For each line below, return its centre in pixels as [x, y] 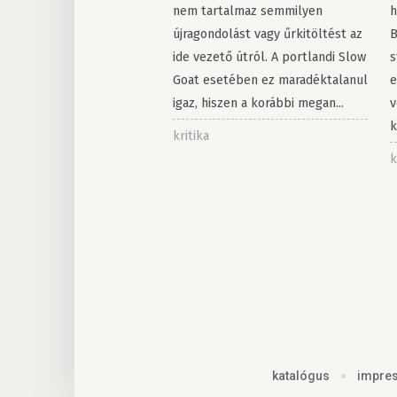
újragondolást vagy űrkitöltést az [267, 34]
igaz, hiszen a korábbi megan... [258, 103]
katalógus [300, 376]
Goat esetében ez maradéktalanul [270, 80]
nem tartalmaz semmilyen [247, 11]
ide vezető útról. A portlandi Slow [269, 57]
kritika [191, 136]
